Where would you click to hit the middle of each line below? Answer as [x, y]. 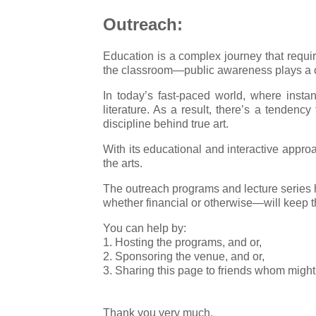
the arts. [123, 163]
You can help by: [145, 228]
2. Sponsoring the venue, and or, [184, 256]
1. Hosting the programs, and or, [182, 242]
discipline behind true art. [166, 123]
